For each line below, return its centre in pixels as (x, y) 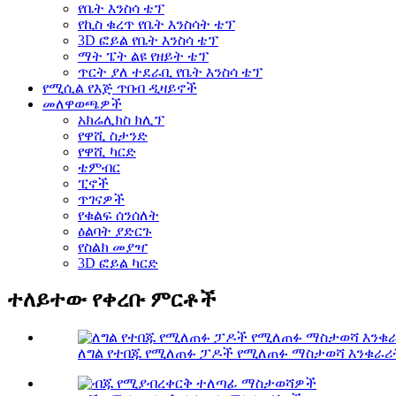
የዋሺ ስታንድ (113, 135)
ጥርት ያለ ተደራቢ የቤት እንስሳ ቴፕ (170, 72)
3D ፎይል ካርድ (118, 263)
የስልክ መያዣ (113, 247)
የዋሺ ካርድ (107, 151)
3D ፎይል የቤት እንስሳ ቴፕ (148, 40)
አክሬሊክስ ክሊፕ (121, 119)
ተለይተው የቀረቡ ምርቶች (112, 300)
